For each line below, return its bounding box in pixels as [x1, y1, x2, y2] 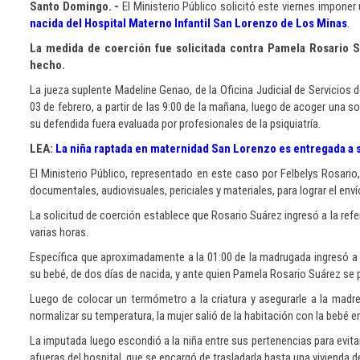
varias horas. [30, 225, 88, 239]
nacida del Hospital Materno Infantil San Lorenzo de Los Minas [30, 16, 347, 31]
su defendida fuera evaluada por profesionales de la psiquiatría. [30, 117, 321, 131]
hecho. [30, 58, 65, 72]
